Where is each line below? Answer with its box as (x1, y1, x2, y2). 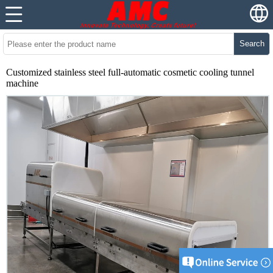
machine (6, 78, 38, 88)
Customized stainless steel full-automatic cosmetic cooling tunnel (6, 67, 254, 77)
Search (239, 39, 264, 48)
